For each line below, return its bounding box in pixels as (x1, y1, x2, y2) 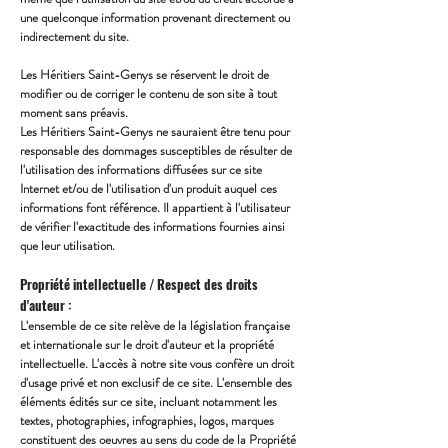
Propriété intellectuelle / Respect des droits (20, 274, 258, 294)
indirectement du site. (20, 27, 129, 46)
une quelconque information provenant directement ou (20, 8, 290, 27)
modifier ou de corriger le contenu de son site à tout (20, 84, 277, 103)
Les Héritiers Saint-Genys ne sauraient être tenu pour (20, 122, 290, 141)
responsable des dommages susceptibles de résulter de (20, 141, 292, 160)
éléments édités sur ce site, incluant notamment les (20, 392, 277, 411)
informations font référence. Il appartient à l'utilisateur (20, 198, 290, 217)
